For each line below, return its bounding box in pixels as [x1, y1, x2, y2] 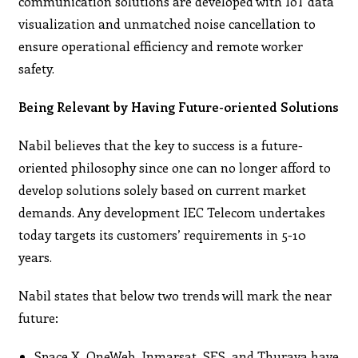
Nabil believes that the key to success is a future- [18, 136, 304, 153]
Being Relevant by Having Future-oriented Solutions [18, 97, 340, 115]
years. [18, 248, 53, 265]
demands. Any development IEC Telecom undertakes [18, 203, 326, 221]
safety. [18, 59, 55, 77]
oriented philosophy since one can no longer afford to [18, 158, 332, 176]
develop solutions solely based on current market [18, 181, 307, 198]
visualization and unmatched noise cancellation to [18, 14, 316, 32]
